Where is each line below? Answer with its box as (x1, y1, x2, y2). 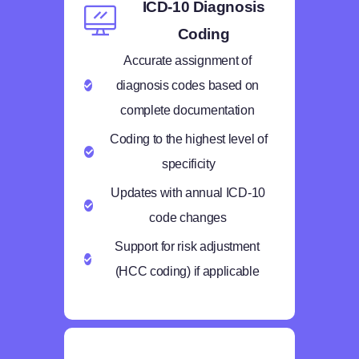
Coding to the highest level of (109, 132, 268, 146)
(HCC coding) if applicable (115, 264, 260, 278)
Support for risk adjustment (115, 240, 260, 253)
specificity (161, 157, 216, 171)
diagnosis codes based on (115, 79, 259, 92)
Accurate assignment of (123, 54, 252, 67)
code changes (149, 211, 227, 224)
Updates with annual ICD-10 (111, 186, 265, 200)
